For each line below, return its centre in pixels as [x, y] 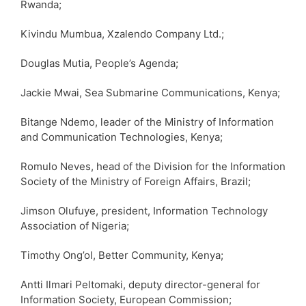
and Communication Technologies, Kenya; [122, 137]
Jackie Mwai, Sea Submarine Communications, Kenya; [150, 92]
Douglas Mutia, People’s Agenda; [99, 63]
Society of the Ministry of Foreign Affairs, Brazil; [136, 181]
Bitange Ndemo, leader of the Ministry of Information [147, 122]
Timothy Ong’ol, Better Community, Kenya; [122, 255]
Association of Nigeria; [75, 225]
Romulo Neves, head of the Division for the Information [153, 166]
